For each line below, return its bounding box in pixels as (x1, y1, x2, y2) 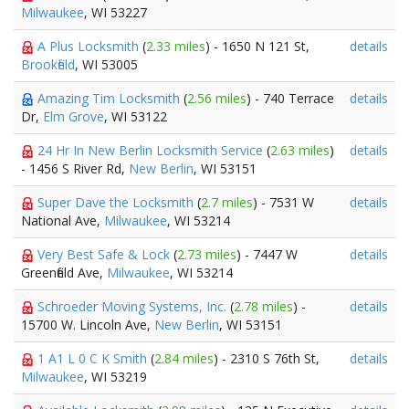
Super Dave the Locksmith (37, 194, 197, 211)
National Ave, (21, 212, 104, 229)
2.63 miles (270, 142, 330, 159)
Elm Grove (43, 108, 104, 125)
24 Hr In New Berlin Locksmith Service (37, 142, 267, 159)
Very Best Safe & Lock (37, 246, 173, 263)
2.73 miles (177, 246, 236, 263)
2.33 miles (146, 37, 205, 55)
